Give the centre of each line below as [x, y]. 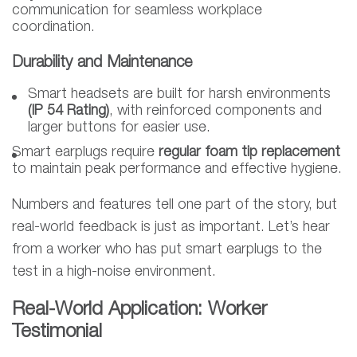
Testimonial [57, 333]
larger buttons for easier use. [119, 128]
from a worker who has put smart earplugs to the [167, 250]
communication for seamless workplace [137, 11]
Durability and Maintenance [102, 63]
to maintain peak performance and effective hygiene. [177, 169]
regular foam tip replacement [249, 153]
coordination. [53, 27]
